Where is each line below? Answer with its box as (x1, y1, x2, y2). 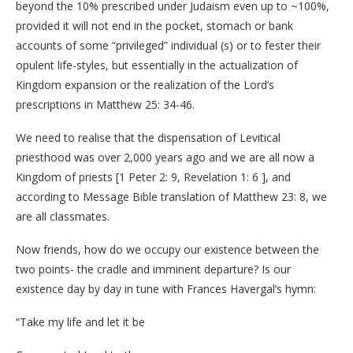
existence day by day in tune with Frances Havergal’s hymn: (16, 281, 316, 296)
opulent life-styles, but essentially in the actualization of (16, 58, 298, 72)
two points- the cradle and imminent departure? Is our (16, 262, 291, 277)
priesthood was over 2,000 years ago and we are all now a (16, 150, 314, 165)
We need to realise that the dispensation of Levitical (16, 130, 281, 145)
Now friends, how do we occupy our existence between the (16, 242, 319, 257)
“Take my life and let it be (16, 314, 145, 329)
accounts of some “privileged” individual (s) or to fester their (16, 38, 321, 53)
